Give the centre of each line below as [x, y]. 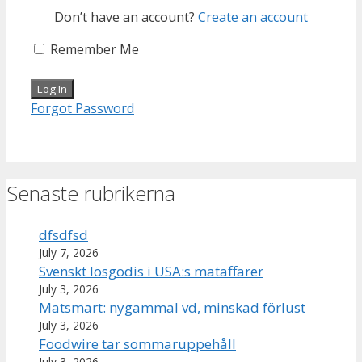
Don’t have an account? [126, 17]
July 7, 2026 [69, 253]
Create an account [253, 17]
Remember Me [93, 49]
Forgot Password [82, 108]
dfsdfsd [63, 235]
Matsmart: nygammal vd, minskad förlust [172, 308]
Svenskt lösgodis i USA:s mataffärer [151, 271]
